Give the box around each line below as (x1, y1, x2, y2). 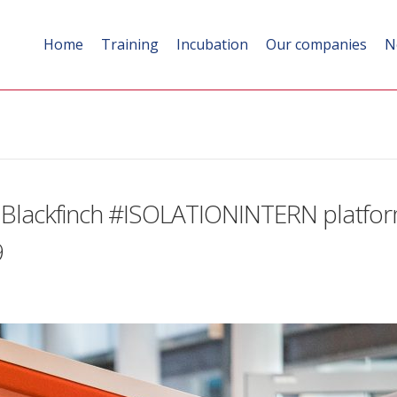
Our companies (266, 35, 367, 55)
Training (101, 35, 159, 55)
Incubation (176, 35, 248, 55)
